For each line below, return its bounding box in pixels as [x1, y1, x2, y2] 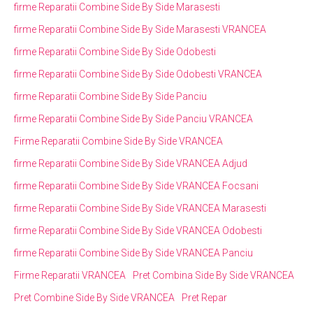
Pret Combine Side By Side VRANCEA [14, 291, 175, 303]
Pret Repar [182, 291, 227, 303]
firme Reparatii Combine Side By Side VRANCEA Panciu [14, 247, 253, 259]
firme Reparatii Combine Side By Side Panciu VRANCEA [14, 112, 253, 124]
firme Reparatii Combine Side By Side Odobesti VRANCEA [14, 68, 262, 80]
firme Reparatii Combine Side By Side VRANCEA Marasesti [14, 202, 266, 214]
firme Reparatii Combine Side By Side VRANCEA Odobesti [14, 224, 262, 236]
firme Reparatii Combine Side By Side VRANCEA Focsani [14, 180, 259, 191]
